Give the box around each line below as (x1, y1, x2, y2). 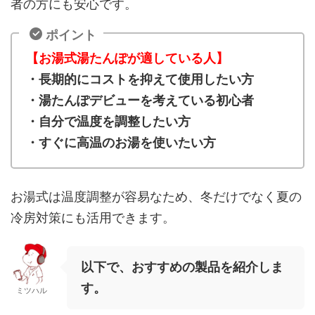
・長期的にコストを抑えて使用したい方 (26, 71, 254, 86)
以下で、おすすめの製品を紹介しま (81, 259, 283, 274)
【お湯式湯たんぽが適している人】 (26, 50, 229, 65)
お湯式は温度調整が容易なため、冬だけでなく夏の (11, 188, 302, 204)
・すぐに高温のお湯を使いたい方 (26, 134, 216, 150)
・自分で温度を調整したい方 (26, 113, 191, 129)
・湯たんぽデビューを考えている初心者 (26, 92, 254, 108)
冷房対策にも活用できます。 (11, 210, 175, 225)
